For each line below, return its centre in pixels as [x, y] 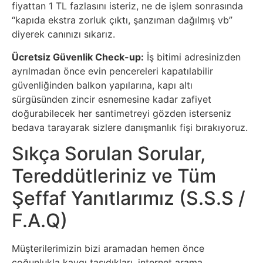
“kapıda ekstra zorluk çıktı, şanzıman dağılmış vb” [122, 20]
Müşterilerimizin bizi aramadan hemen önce [108, 249]
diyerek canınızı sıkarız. [63, 34]
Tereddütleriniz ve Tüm [114, 176]
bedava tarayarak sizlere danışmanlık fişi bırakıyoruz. [130, 127]
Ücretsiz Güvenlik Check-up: [78, 57]
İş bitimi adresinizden [192, 57]
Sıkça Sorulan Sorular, [109, 154]
